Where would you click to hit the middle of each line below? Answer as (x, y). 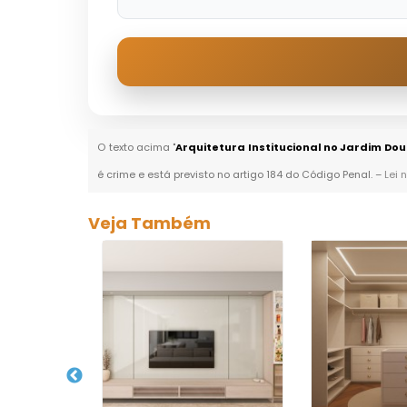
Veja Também (150, 223)
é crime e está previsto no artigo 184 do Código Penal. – (241, 174)
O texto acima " (137, 147)
